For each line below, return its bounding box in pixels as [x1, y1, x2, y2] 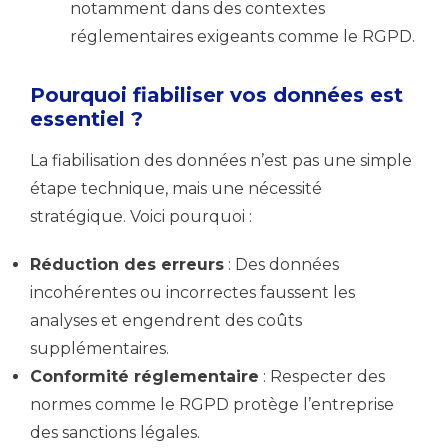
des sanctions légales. [30, 423, 200, 442]
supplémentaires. [30, 339, 169, 358]
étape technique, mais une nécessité [30, 179, 322, 198]
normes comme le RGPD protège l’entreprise [30, 395, 394, 414]
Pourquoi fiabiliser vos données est [30, 83, 403, 107]
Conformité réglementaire [30, 367, 259, 386]
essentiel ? [30, 107, 143, 131]
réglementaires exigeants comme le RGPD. [70, 27, 415, 46]
